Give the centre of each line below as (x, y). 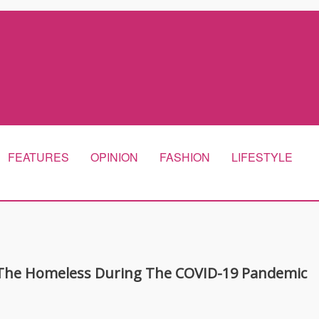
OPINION (114, 157)
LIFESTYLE (262, 157)
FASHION (185, 157)
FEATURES (38, 157)
